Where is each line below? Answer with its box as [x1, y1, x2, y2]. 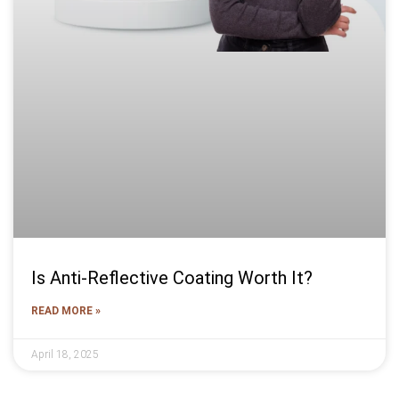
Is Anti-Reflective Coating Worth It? [31, 267, 313, 289]
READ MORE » [31, 305, 101, 318]
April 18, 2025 [31, 348, 99, 362]
